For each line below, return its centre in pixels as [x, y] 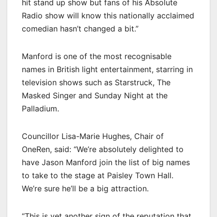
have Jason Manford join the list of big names [106, 162]
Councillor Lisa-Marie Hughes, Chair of [93, 136]
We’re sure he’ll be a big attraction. [85, 188]
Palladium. [40, 108]
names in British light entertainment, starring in [107, 69]
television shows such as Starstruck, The [96, 82]
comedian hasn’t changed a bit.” [80, 28]
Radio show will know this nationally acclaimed [108, 15]
